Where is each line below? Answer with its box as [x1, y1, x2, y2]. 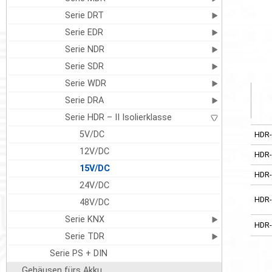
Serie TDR [64, 231, 104, 242]
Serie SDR [64, 61, 104, 72]
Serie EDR [64, 27, 103, 38]
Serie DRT [64, 10, 104, 21]
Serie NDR [64, 44, 104, 55]
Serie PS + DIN [49, 248, 107, 259]
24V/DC [80, 180, 110, 191]
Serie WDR [64, 78, 106, 89]
